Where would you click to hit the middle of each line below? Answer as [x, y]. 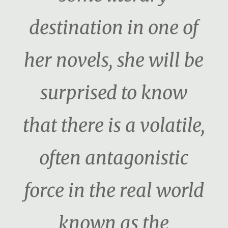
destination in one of [114, 28]
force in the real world [114, 191]
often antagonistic [114, 158]
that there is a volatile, [114, 126]
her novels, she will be [114, 61]
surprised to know [114, 93]
